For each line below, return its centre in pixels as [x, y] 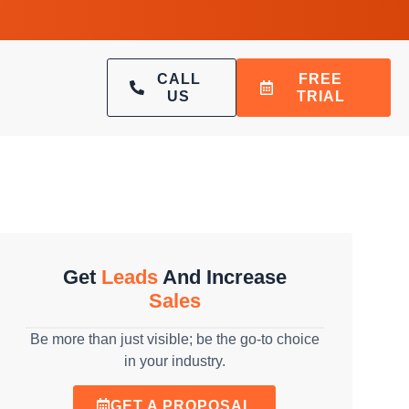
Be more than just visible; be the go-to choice [174, 339]
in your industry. [174, 361]
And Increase [222, 277]
